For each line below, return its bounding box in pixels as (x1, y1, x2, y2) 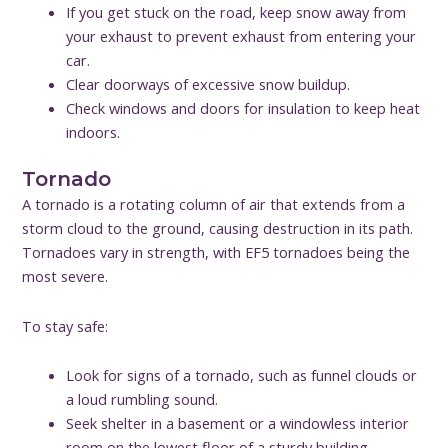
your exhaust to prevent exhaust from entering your (66, 26, 417, 47)
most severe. (22, 266, 109, 287)
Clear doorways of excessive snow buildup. (66, 74, 351, 95)
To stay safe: (22, 315, 109, 336)
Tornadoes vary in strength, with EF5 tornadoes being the (22, 242, 411, 263)
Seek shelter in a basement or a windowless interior (66, 413, 410, 434)
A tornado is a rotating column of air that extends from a (22, 194, 406, 215)
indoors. (66, 122, 121, 143)
